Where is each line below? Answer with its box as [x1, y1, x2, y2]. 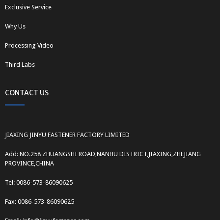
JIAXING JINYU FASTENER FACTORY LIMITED [5, 131, 130, 139]
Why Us [5, 23, 26, 30]
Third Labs [5, 61, 35, 69]
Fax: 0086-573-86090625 [5, 198, 74, 206]
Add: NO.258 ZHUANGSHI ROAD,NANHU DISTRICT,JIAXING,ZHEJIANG [5, 150, 201, 158]
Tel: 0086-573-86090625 [5, 179, 73, 187]
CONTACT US [5, 88, 49, 98]
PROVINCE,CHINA [5, 160, 54, 167]
